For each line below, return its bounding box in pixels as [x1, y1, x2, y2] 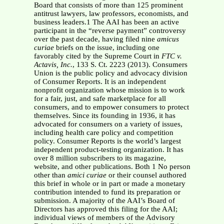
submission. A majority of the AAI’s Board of [33, 196, 175, 205]
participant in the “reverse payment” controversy [33, 26, 186, 35]
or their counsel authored [106, 171, 186, 179]
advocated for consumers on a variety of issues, [33, 120, 182, 128]
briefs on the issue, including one [53, 43, 159, 52]
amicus [156, 35, 179, 43]
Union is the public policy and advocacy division [33, 69, 187, 77]
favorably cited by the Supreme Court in [33, 52, 161, 60]
